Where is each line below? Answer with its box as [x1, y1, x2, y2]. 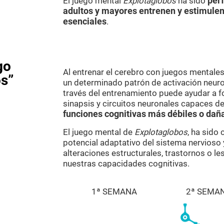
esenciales [63, 16, 106, 26]
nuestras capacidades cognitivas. [63, 158, 189, 168]
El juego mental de [63, 127, 134, 137]
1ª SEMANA [91, 186, 137, 196]
